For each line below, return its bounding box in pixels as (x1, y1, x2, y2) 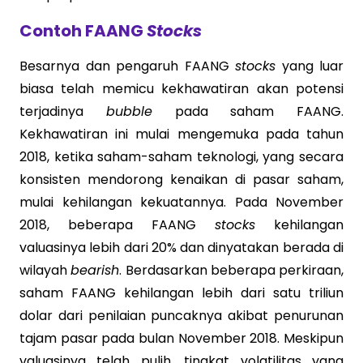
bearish (70, 261, 120, 280)
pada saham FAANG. (152, 102, 344, 121)
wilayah (19, 261, 71, 280)
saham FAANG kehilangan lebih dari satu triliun (19, 284, 344, 302)
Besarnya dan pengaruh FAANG (19, 57, 235, 75)
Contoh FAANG (19, 19, 147, 42)
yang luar (275, 57, 344, 75)
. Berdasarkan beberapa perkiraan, (119, 261, 344, 280)
